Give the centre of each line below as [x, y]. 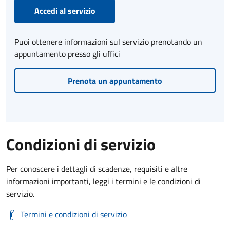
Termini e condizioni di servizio [74, 214]
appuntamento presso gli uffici [67, 54]
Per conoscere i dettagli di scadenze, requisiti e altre [97, 169]
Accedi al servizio [65, 11]
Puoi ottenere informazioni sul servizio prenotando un [108, 41]
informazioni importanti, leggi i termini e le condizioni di [103, 181]
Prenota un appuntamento [115, 80]
